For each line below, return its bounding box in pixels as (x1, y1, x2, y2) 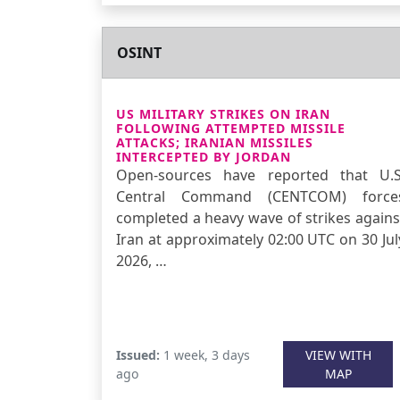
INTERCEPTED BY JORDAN (116, 148, 291, 165)
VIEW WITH (304, 346, 371, 363)
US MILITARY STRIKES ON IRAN (116, 105, 330, 122)
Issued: (116, 346, 160, 363)
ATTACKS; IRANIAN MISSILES (116, 134, 313, 151)
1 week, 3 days (160, 346, 250, 363)
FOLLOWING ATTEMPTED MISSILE (116, 120, 346, 137)
